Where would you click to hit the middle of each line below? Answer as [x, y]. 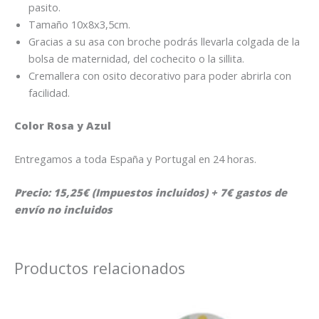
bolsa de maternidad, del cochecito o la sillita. [136, 58]
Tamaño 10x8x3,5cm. [79, 24]
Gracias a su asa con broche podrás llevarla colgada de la [164, 41]
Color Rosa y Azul [63, 125]
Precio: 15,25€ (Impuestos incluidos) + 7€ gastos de [151, 193]
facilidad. [49, 92]
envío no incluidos [63, 210]
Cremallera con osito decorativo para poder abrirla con [160, 75]
